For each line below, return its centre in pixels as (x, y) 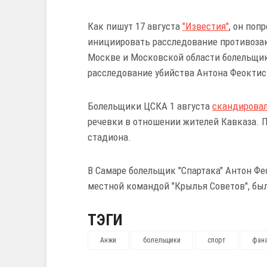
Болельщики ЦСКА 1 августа (150, 106)
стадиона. (109, 137)
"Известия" (206, 27)
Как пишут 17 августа (135, 27)
